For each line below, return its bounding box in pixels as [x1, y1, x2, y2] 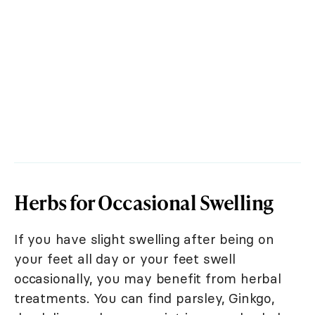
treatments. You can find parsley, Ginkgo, [14, 290, 275, 307]
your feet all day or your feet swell [14, 250, 236, 268]
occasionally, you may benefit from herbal [14, 270, 281, 288]
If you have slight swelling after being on [14, 231, 274, 248]
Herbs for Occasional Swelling [14, 188, 274, 217]
